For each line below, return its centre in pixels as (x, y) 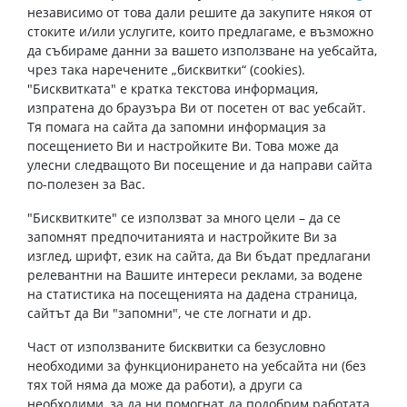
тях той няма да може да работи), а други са (165, 385)
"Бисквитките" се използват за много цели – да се (184, 218)
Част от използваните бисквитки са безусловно (176, 347)
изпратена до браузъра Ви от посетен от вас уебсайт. (197, 108)
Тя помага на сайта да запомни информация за (177, 127)
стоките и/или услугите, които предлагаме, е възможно (200, 31)
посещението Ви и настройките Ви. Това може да (183, 146)
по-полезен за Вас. (86, 184)
